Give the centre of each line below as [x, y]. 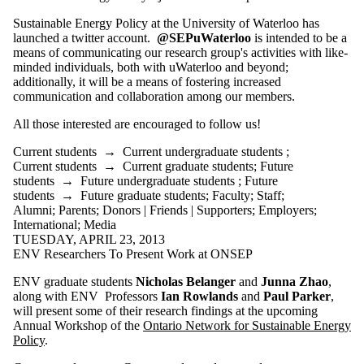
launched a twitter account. [85, 37]
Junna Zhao [295, 281]
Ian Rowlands [201, 296]
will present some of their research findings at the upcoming [165, 310]
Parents [77, 210]
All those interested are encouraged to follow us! [137, 123]
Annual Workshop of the [78, 325]
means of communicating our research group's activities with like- [180, 52]
